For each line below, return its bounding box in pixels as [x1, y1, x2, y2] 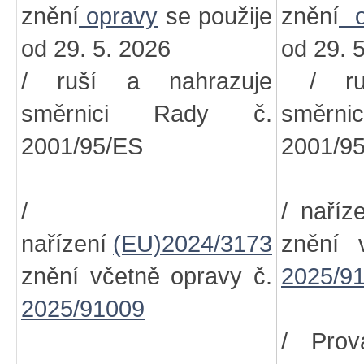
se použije [158, 3, 273, 29]
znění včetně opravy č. [21, 263, 272, 289]
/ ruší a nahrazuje [21, 68, 272, 94]
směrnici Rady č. [21, 101, 272, 127]
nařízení [21, 231, 113, 257]
